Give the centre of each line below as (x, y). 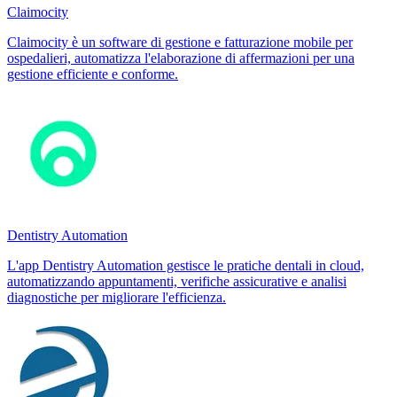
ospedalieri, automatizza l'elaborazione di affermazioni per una (181, 58)
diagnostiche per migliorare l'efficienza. (117, 297)
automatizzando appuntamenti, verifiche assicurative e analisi (177, 281)
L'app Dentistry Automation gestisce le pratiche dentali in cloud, (186, 265)
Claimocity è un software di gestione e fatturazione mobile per (180, 42)
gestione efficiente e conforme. (93, 74)
